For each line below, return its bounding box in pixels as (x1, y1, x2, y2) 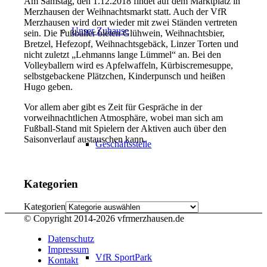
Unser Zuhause (72, 26, 129, 36)
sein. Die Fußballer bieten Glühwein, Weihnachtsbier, (24, 27, 225, 38)
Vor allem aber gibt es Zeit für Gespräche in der (24, 101, 203, 112)
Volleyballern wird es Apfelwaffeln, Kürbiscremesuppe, (24, 60, 234, 70)
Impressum (48, 244, 89, 255)
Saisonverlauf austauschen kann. (24, 133, 147, 144)
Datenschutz (48, 234, 95, 244)
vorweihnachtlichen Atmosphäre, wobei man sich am (24, 112, 223, 123)
